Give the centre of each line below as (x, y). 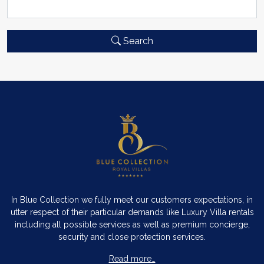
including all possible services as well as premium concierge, (132, 224)
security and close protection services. (132, 237)
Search (137, 41)
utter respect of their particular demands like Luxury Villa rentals (132, 212)
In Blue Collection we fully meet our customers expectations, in (132, 199)
